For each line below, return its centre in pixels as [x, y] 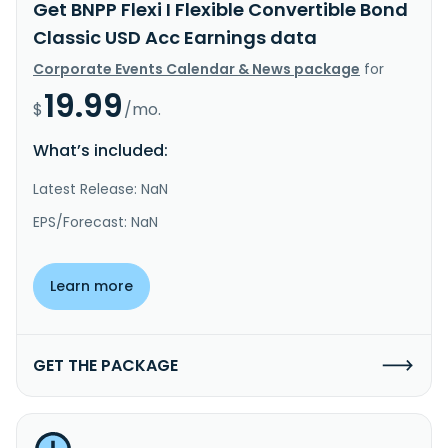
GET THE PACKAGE [105, 365]
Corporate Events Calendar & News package [196, 68]
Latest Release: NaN [100, 188]
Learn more [91, 285]
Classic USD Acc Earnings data [175, 37]
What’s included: [100, 150]
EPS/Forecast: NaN [95, 221]
